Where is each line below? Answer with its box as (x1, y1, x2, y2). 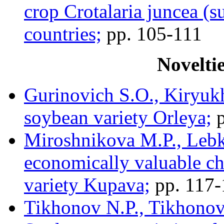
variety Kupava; (24, 173, 150, 195)
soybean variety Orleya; (24, 106, 211, 128)
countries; (24, 22, 101, 44)
